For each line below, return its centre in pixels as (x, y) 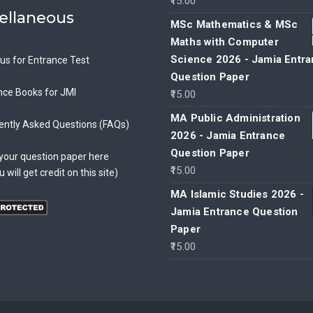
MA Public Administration (235, 118)
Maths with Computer (225, 42)
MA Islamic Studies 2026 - (237, 195)
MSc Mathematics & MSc (234, 25)
